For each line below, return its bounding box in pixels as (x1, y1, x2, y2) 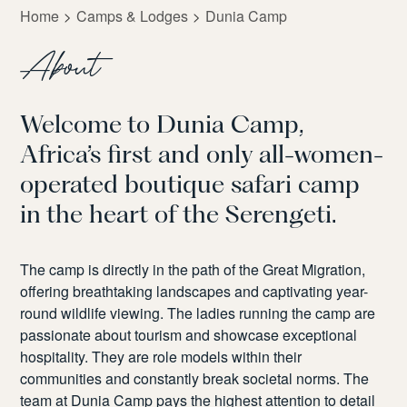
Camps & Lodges (76, 5, 189, 26)
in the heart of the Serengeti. (20, 199, 337, 229)
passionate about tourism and (20, 324, 214, 345)
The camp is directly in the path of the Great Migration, (20, 259, 366, 280)
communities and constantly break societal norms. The (20, 368, 370, 389)
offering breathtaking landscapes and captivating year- (20, 281, 369, 302)
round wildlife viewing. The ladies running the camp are (20, 303, 376, 323)
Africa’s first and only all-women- (20, 139, 384, 169)
